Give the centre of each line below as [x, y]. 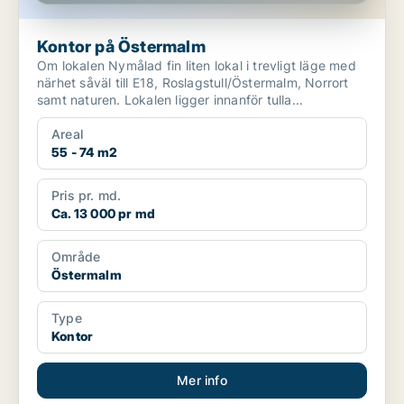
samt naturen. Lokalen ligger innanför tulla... [170, 100]
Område [76, 257]
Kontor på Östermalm [121, 47]
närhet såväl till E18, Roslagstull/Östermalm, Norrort [193, 83]
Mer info [202, 381]
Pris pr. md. [87, 196]
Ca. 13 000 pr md [104, 214]
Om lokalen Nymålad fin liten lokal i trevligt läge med [73, 66]
